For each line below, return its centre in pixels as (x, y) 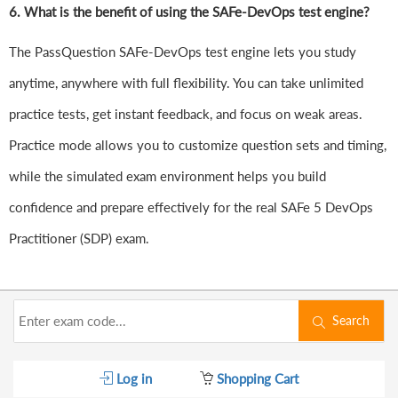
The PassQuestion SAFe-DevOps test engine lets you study (183, 52)
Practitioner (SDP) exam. (79, 239)
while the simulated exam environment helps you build (167, 176)
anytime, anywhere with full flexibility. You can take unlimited (186, 83)
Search (347, 321)
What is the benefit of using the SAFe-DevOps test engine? (197, 12)
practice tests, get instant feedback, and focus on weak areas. (186, 114)
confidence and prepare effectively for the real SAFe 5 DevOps (191, 207)
